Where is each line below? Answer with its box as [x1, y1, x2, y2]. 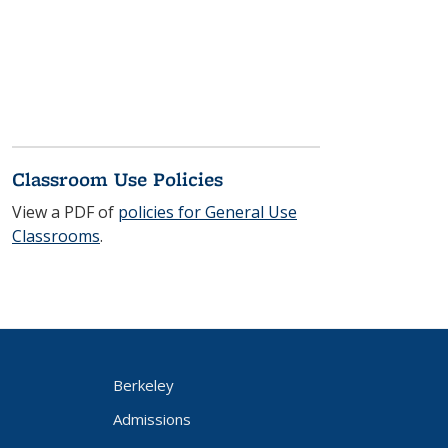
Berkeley [112, 375, 174, 395]
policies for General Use [118, 201, 297, 223]
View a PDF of [12, 201, 118, 223]
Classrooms [12, 225, 100, 247]
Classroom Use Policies [12, 165, 223, 193]
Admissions [112, 409, 191, 429]
